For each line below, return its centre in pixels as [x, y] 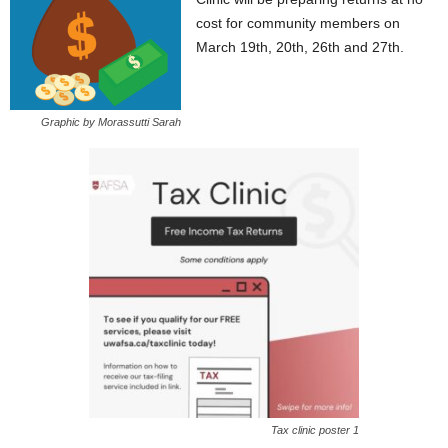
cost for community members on [298, 23]
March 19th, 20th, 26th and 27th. [302, 47]
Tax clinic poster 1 [315, 430]
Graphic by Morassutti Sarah [111, 122]
